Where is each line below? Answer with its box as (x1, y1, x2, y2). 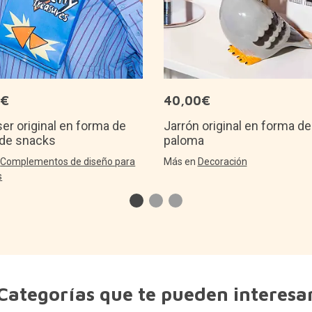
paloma (163, 132, 204, 148)
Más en (163, 155, 198, 167)
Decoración (197, 155, 247, 167)
